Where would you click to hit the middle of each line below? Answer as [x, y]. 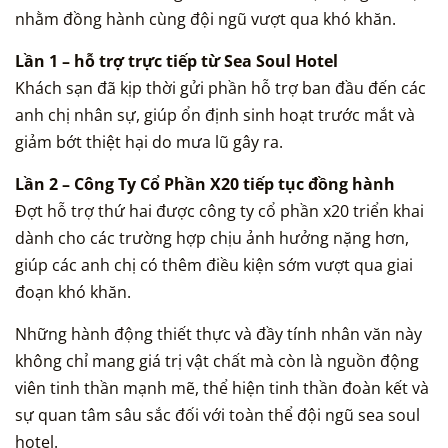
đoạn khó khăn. [73, 292]
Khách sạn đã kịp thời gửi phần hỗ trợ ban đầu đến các [220, 88]
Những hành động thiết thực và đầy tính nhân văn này [218, 334]
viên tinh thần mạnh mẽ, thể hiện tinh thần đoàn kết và [222, 388]
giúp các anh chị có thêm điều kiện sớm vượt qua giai [214, 265]
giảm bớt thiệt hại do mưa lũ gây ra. [149, 142]
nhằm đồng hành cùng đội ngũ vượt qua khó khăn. [205, 19]
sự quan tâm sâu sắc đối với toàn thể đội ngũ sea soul [217, 415]
